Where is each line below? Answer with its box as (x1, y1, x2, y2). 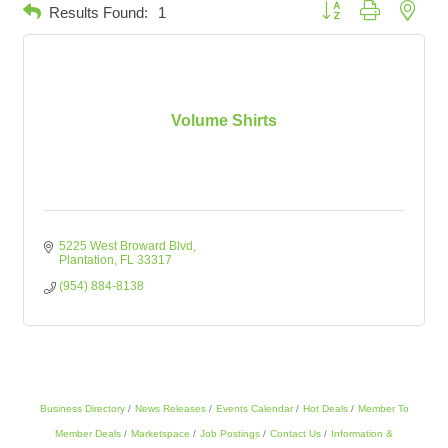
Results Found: (49, 3, 148, 21)
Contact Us (270, 428, 321, 439)
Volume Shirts (171, 112, 277, 129)
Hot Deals (302, 403, 348, 414)
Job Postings (200, 428, 260, 439)
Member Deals (55, 428, 121, 439)
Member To (357, 403, 409, 414)
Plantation (59, 253, 114, 267)
